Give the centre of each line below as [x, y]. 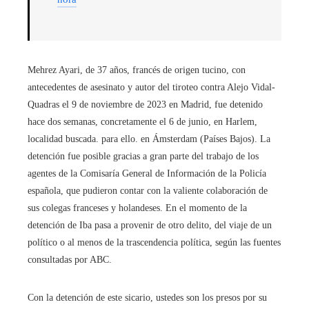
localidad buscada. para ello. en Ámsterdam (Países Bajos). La [149, 139]
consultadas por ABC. [70, 260]
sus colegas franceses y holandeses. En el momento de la [137, 208]
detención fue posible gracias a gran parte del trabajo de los [143, 157]
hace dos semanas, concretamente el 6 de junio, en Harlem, [142, 122]
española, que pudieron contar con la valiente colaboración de [148, 191]
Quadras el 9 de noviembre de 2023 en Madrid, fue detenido [145, 105]
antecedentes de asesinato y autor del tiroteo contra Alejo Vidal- [151, 88]
